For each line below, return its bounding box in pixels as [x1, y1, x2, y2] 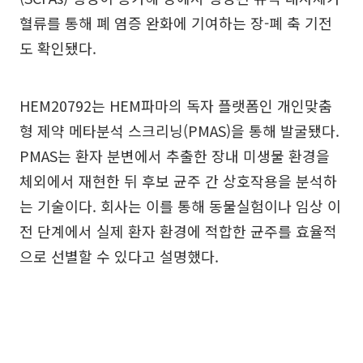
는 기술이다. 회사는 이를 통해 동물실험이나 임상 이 [19, 194, 341, 216]
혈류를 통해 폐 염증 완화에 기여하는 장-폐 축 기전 [19, 11, 332, 33]
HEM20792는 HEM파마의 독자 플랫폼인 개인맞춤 [19, 94, 332, 116]
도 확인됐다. [19, 36, 96, 58]
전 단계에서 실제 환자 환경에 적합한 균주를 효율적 [19, 220, 337, 241]
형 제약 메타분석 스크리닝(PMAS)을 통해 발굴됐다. [19, 119, 340, 141]
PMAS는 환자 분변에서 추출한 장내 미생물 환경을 [19, 144, 330, 166]
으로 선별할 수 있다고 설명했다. [19, 245, 219, 267]
